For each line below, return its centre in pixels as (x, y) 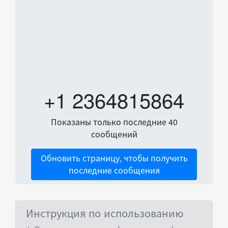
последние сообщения (114, 170)
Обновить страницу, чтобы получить (114, 158)
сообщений (114, 134)
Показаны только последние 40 (114, 122)
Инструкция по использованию (105, 213)
